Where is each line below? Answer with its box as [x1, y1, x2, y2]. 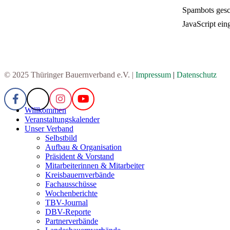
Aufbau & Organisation [45, 143, 122, 152]
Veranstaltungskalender [25, 115, 100, 124]
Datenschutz [177, 70, 217, 80]
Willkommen [25, 106, 66, 115]
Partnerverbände [45, 217, 98, 226]
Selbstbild [45, 133, 77, 143]
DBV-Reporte [45, 207, 91, 217]
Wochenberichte [45, 189, 98, 198]
